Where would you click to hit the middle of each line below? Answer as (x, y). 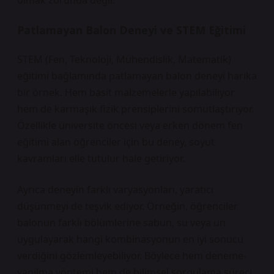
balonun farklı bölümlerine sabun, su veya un (121, 223)
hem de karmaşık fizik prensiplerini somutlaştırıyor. (135, 109)
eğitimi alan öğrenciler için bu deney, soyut (116, 142)
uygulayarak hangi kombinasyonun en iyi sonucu (130, 239)
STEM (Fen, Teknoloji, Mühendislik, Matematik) (124, 59)
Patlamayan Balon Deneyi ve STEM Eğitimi (131, 30)
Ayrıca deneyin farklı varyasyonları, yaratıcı (115, 190)
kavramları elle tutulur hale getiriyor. (101, 158)
